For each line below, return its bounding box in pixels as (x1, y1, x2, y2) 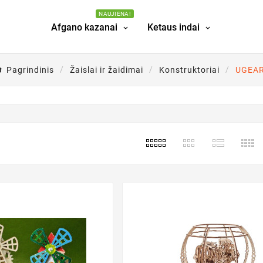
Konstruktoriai (159, 65, 220, 75)
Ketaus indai (147, 21, 200, 33)
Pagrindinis (6, 65, 54, 75)
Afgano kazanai (51, 21, 117, 33)
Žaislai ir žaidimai (69, 65, 143, 75)
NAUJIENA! (99, 10, 131, 17)
